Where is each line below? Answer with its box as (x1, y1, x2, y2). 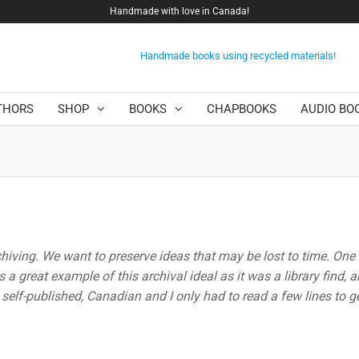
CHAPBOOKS (207, 102, 277, 117)
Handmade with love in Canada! (109, 6, 249, 17)
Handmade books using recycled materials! (139, 49, 336, 62)
